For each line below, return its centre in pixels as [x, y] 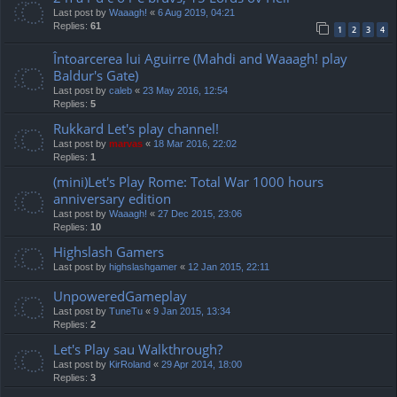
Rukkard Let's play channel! [136, 129]
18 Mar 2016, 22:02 [195, 144]
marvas [126, 144]
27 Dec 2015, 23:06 [200, 214]
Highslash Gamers [109, 252]
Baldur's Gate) [96, 76]
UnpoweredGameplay [120, 296]
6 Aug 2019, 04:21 [196, 12]
